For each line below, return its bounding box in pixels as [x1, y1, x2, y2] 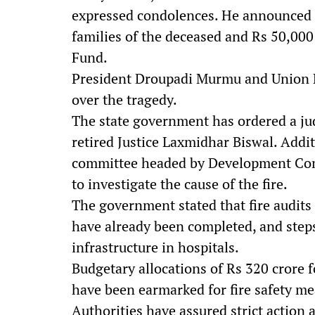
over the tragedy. [72, 90, 177, 109]
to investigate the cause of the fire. [72, 174, 288, 193]
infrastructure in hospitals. [72, 238, 239, 257]
